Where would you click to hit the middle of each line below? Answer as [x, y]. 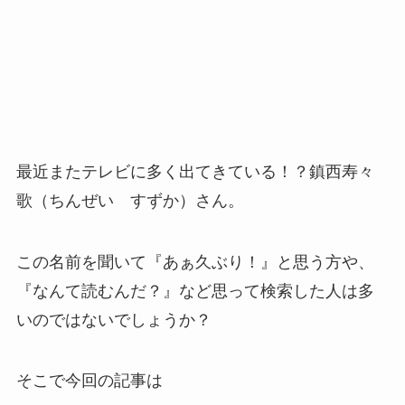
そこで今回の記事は [89, 381]
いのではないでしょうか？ [113, 320]
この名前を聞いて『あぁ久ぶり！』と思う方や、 [195, 262]
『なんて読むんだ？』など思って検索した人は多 [195, 291]
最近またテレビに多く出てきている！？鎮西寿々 [195, 171]
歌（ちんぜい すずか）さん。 [130, 200]
